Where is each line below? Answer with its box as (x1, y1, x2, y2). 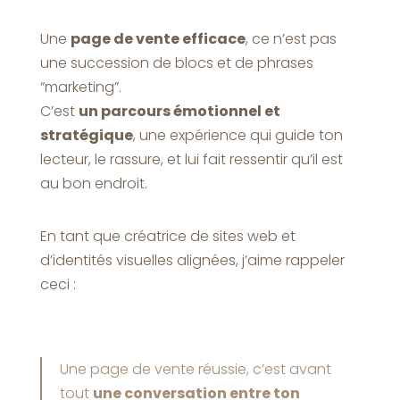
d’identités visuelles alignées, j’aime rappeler (39, 249, 345, 271)
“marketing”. (39, 76, 121, 97)
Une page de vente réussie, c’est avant (59, 358, 331, 379)
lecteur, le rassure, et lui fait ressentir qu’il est (39, 148, 343, 170)
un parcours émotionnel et (78, 100, 280, 121)
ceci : (39, 273, 76, 295)
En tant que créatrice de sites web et (39, 225, 296, 246)
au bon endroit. (39, 172, 147, 194)
